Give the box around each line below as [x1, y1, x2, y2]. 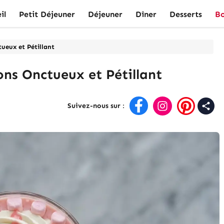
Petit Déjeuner [19, 9, 75, 19]
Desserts [169, 9, 202, 19]
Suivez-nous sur [67, 101, 121, 110]
